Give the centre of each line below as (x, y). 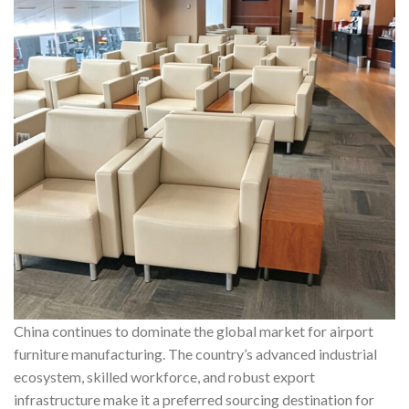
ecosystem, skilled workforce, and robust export (164, 377)
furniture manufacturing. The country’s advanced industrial (195, 354)
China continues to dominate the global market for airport (194, 331)
